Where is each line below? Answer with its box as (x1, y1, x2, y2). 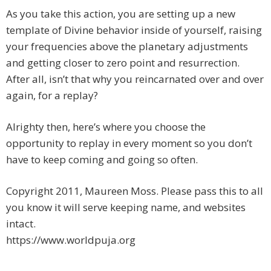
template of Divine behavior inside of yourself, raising (6, 23, 262, 38)
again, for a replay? (6, 88, 98, 103)
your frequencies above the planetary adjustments (6, 39, 248, 54)
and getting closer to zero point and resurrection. (6, 56, 240, 70)
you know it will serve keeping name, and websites (6, 200, 246, 215)
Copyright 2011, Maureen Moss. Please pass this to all (6, 184, 263, 198)
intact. (6, 217, 36, 231)
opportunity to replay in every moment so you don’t (6, 136, 252, 151)
